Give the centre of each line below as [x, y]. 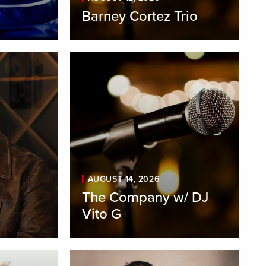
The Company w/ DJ [145, 198]
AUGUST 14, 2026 [123, 179]
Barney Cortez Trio [140, 16]
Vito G [101, 214]
